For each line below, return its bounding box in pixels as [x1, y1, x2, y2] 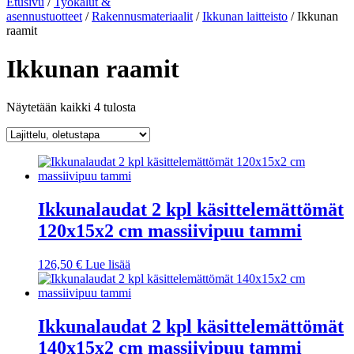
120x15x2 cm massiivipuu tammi [38, 220, 302, 242]
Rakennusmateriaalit [92, 9, 193, 23]
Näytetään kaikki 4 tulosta [6, 100, 136, 115]
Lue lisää [85, 258, 130, 272]
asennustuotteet [6, 9, 82, 23]
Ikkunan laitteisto [202, 9, 288, 23]
